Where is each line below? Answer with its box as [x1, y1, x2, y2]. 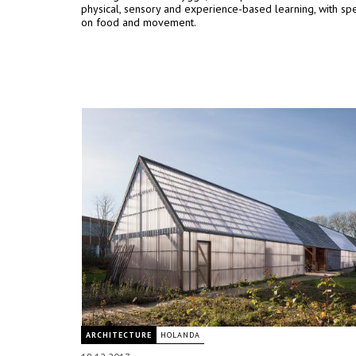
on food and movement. [81, 15, 196, 29]
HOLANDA [161, 330, 200, 340]
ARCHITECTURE [86, 330, 152, 340]
